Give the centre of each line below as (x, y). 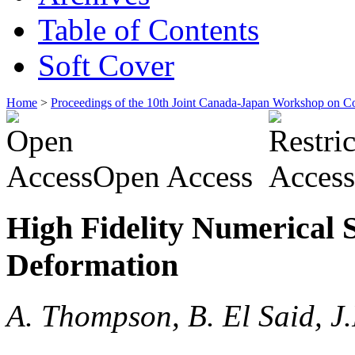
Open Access (177, 176)
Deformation (92, 265)
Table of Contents (149, 29)
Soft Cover (106, 65)
